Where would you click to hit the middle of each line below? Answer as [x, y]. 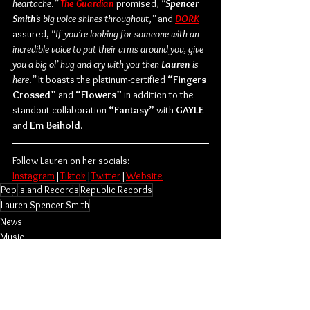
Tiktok [73, 175]
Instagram [34, 175]
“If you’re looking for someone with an [126, 34]
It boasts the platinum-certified [102, 79]
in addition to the [159, 94]
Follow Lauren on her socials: [71, 160]
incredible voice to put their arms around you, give [109, 49]
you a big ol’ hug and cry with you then [86, 64]
